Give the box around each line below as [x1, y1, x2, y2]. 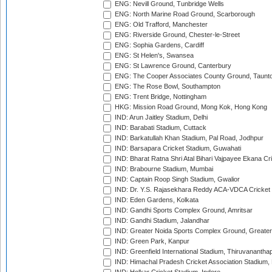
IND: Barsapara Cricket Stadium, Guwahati [113, 144, 241, 152]
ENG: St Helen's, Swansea [113, 52, 194, 59]
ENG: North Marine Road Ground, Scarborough [113, 10, 255, 18]
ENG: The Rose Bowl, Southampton [113, 83, 220, 90]
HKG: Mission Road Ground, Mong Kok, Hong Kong [113, 103, 267, 111]
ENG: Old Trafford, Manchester [113, 21, 208, 29]
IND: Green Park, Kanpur [113, 237, 189, 245]
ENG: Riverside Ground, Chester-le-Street [113, 31, 240, 39]
